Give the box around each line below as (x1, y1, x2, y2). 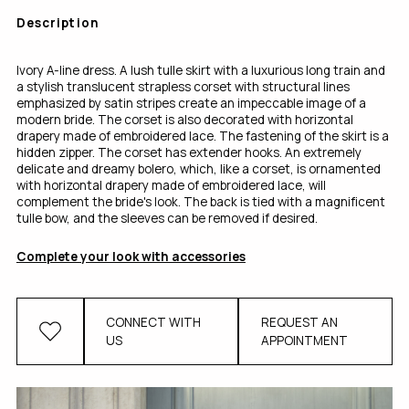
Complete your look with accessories (16, 248, 246, 266)
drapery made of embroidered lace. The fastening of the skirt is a (16, 128, 389, 145)
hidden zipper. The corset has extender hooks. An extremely (16, 144, 362, 162)
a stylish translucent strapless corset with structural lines (16, 79, 350, 96)
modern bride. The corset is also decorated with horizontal (16, 111, 353, 129)
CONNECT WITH (106, 313, 202, 330)
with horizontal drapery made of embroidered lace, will (16, 177, 326, 194)
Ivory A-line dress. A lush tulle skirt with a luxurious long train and (16, 62, 385, 79)
